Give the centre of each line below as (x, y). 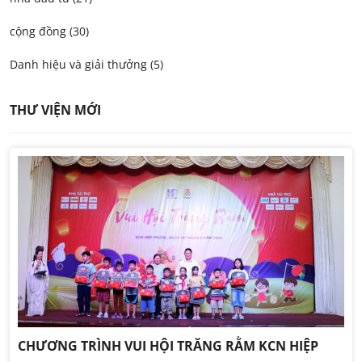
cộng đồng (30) (49, 32)
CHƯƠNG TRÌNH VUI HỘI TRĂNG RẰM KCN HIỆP (168, 346)
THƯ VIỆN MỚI (55, 110)
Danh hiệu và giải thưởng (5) (86, 65)
